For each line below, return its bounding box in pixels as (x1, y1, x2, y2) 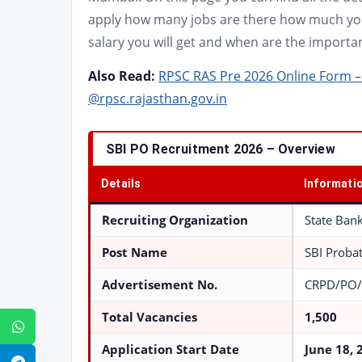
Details (101, 177, 141, 190)
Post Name (102, 245, 167, 260)
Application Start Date (102, 342, 239, 357)
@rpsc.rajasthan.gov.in (88, 90, 227, 107)
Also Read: (88, 67, 158, 85)
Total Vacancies (102, 309, 197, 325)
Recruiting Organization (102, 213, 248, 228)
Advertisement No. (102, 277, 217, 293)
